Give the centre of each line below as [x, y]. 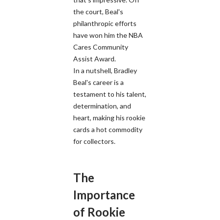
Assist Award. [95, 58]
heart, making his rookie [109, 117]
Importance [104, 194]
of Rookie [99, 212]
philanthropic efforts [105, 23]
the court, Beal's [98, 11]
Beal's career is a [98, 82]
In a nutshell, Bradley [105, 70]
